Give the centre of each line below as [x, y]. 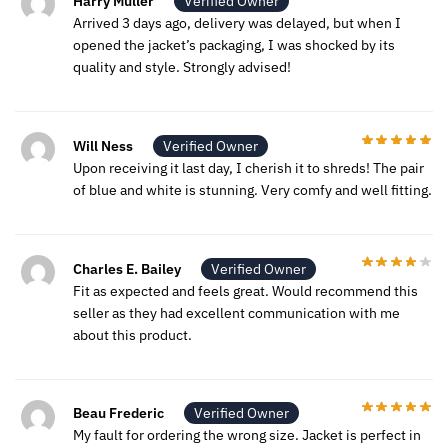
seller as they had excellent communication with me [236, 312]
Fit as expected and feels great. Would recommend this [245, 290]
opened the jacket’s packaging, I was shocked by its [234, 44]
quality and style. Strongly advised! [182, 66]
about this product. [132, 334]
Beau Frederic [118, 413]
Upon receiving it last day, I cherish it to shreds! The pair [248, 167]
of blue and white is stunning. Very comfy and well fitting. [252, 189]
